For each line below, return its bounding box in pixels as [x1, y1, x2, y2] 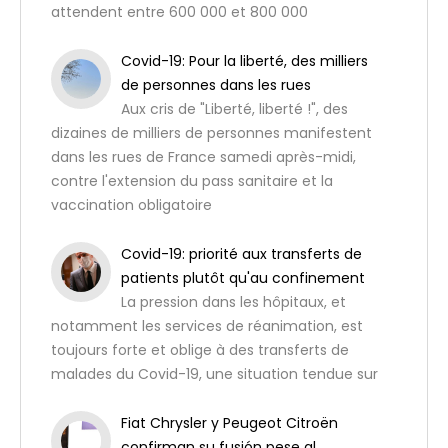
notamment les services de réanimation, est [51, 316, 363, 336]
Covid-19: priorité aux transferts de [121, 244, 362, 264]
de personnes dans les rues [121, 75, 311, 95]
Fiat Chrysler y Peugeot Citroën [121, 413, 338, 433]
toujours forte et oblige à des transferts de [51, 340, 349, 360]
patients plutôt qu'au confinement [121, 268, 365, 288]
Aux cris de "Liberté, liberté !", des [121, 99, 348, 119]
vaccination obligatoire [51, 195, 212, 215]
